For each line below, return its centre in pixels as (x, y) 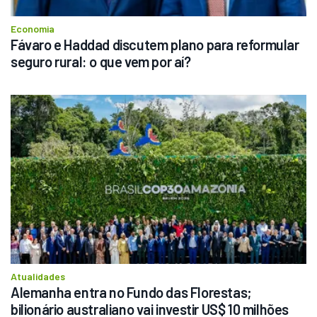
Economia (33, 29)
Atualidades (38, 276)
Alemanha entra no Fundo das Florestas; (131, 292)
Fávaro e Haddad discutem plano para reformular (155, 45)
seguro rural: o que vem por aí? (101, 62)
